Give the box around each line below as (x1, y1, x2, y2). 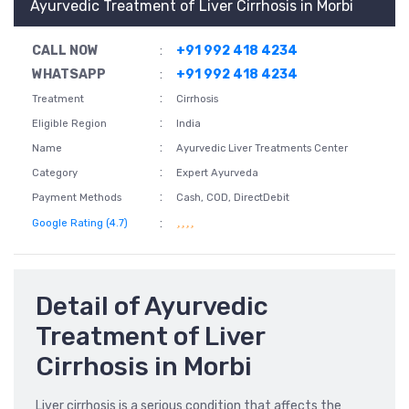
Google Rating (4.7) (32, 217, 128, 230)
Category (32, 166, 78, 179)
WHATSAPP (32, 66, 106, 82)
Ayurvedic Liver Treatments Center (176, 142, 348, 154)
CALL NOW (32, 42, 99, 58)
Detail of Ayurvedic (36, 290, 268, 321)
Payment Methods (32, 191, 121, 204)
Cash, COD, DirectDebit (176, 191, 289, 204)
